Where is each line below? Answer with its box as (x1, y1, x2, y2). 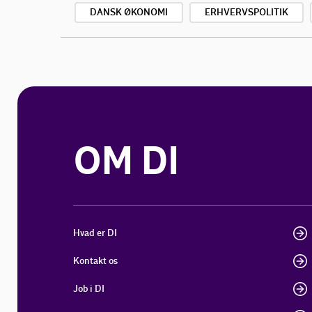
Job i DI (73, 283, 105, 295)
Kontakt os (73, 255, 118, 267)
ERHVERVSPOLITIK (205, 7, 288, 18)
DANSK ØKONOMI (90, 7, 168, 18)
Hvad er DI (73, 227, 118, 239)
